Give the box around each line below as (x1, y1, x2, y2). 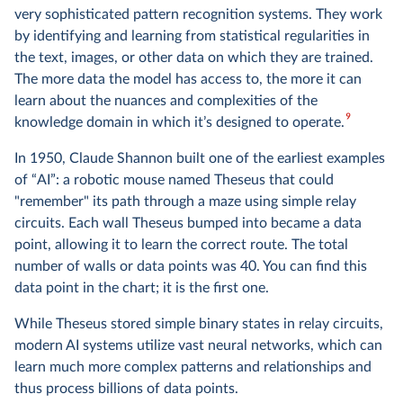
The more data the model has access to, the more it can (14, 72, 362, 86)
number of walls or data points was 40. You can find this (14, 259, 367, 273)
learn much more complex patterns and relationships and (14, 360, 372, 374)
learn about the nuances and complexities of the (14, 94, 318, 108)
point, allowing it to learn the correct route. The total (14, 237, 348, 252)
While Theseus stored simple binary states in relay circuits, (14, 317, 383, 331)
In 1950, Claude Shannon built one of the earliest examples (14, 151, 385, 166)
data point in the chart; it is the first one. (14, 281, 269, 295)
